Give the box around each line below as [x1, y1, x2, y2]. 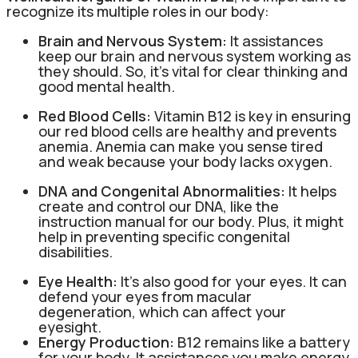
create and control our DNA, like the [38, 197, 279, 217]
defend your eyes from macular [38, 287, 252, 307]
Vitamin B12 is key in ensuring [151, 106, 351, 126]
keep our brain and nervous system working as [38, 46, 351, 66]
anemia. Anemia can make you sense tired [38, 137, 323, 157]
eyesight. [38, 317, 101, 337]
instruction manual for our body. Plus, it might [38, 212, 344, 232]
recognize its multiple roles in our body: [6, 2, 269, 22]
